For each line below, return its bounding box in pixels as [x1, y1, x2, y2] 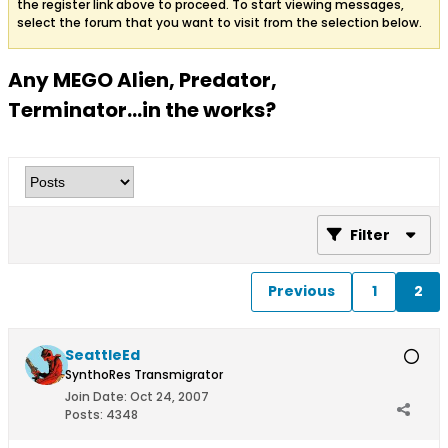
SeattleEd [65, 344, 140, 365]
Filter [350, 224, 390, 245]
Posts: [65, 405, 103, 423]
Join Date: [65, 387, 127, 405]
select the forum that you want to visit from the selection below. [17, 13, 422, 31]
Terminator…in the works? [8, 95, 276, 124]
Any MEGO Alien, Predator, [8, 65, 277, 94]
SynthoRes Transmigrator [65, 365, 223, 383]
